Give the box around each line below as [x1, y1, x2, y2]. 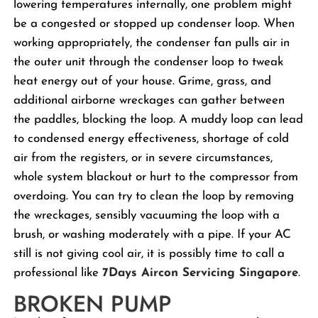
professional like [13, 267, 103, 279]
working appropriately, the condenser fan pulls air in [13, 37, 290, 49]
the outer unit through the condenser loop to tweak [13, 56, 284, 68]
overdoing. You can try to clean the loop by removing [13, 190, 295, 202]
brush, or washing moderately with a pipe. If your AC [13, 229, 292, 241]
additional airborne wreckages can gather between [13, 94, 285, 106]
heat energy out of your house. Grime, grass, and [13, 75, 272, 87]
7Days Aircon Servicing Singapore [102, 267, 299, 279]
